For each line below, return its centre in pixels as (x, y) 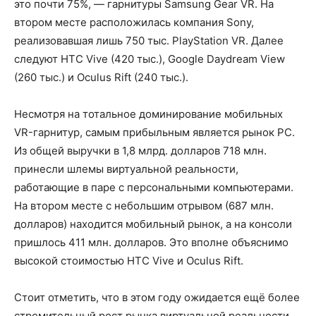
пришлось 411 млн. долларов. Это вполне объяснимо (151, 243)
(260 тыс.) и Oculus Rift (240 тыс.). (101, 78)
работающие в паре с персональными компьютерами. (154, 188)
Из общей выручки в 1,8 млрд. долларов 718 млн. (140, 151)
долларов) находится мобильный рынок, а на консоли (153, 224)
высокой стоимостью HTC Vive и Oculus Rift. (129, 261)
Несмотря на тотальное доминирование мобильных (148, 114)
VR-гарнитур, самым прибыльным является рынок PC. (154, 133)
